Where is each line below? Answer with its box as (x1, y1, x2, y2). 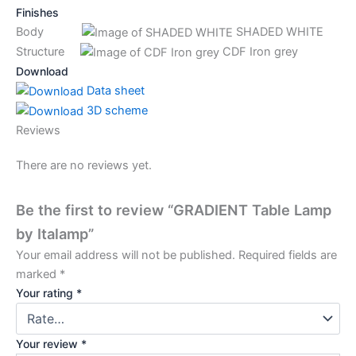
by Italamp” (16, 225, 94, 242)
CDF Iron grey (219, 44, 298, 59)
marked (16, 267, 60, 281)
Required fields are (238, 248, 337, 262)
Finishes (16, 5, 59, 19)
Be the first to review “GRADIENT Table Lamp (16, 201, 331, 219)
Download (16, 64, 68, 78)
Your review (16, 337, 81, 350)
